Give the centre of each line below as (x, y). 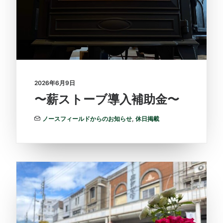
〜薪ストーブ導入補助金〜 (107, 99)
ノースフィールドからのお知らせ (87, 118)
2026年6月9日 (55, 83)
